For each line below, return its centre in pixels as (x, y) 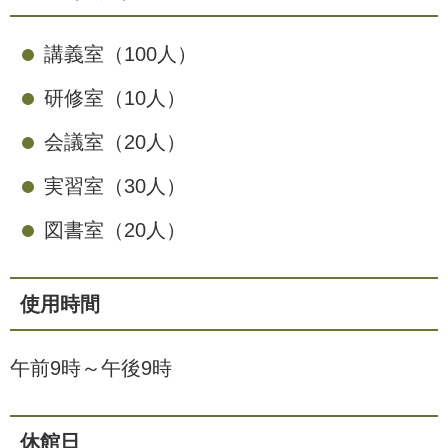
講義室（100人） (120, 54)
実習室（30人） (115, 186)
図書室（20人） (115, 230)
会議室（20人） (115, 142)
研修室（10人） (115, 98)
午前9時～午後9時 (91, 368)
